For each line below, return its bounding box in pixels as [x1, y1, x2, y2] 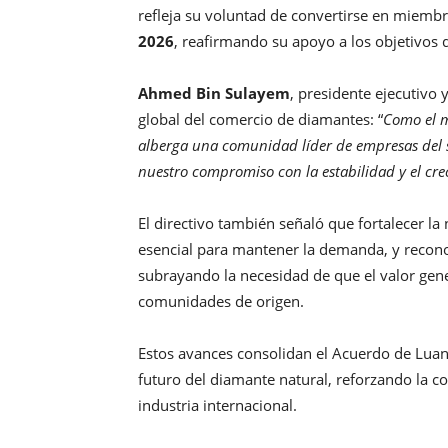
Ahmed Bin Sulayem [138, 83, 290, 104]
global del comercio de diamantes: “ [138, 109, 383, 130]
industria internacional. [138, 395, 297, 416]
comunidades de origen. [138, 291, 304, 312]
